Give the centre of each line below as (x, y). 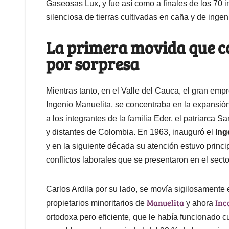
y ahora (200, 203)
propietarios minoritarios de (96, 203)
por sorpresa (93, 64)
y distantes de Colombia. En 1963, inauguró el (131, 132)
